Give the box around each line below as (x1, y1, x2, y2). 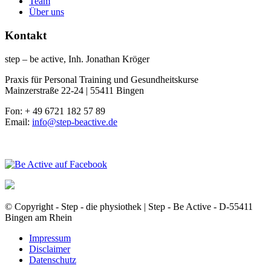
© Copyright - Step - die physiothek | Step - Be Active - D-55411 (5, 201, 253, 212)
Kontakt (5, 29, 47, 42)
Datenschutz (29, 254, 76, 265)
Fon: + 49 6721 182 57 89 (5, 105, 105, 116)
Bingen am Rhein (5, 212, 72, 223)
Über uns (29, 7, 64, 18)
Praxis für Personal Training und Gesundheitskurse (5, 74, 198, 85)
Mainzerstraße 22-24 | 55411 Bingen (5, 85, 144, 96)
